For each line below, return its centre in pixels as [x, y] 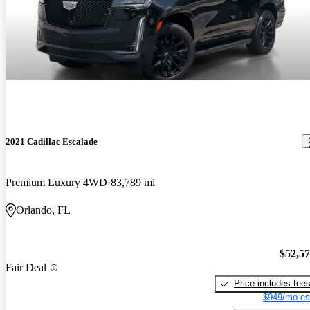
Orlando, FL [43, 210]
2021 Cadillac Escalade [52, 141]
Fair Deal [26, 268]
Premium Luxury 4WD [56, 182]
